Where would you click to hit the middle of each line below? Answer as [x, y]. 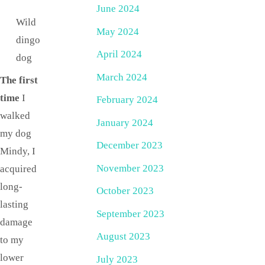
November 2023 [130, 168]
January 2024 [125, 122]
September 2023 [130, 214]
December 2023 [130, 146]
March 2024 [122, 77]
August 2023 [123, 237]
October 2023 [125, 191]
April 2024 [119, 54]
